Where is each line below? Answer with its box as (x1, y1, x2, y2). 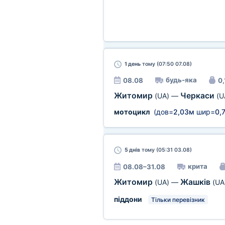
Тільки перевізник (151, 196, 205, 203)
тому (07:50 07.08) (140, 61, 192, 67)
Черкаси (180, 91, 216, 100)
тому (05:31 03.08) (140, 147, 192, 153)
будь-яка (165, 76, 197, 84)
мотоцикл (114, 107, 150, 116)
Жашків (180, 177, 212, 187)
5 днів (124, 147, 140, 153)
